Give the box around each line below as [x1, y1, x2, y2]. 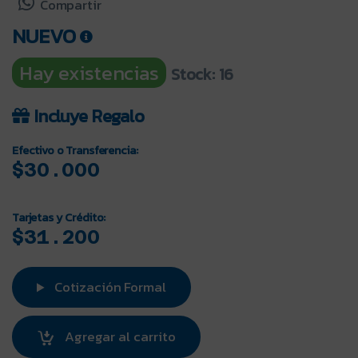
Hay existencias [19, 58, 159, 89]
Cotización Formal [51, 276, 166, 298]
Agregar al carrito [64, 326, 176, 348]
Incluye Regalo [34, 103, 145, 130]
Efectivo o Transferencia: [12, 141, 138, 160]
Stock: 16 [170, 62, 233, 87]
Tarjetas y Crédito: [12, 209, 106, 227]
